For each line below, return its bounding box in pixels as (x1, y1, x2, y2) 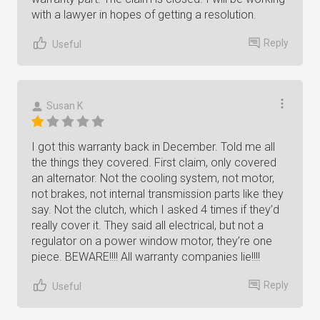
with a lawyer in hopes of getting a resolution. (31, 8, 256, 21)
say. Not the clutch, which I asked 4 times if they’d (31, 203, 279, 216)
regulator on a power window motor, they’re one (31, 234, 272, 248)
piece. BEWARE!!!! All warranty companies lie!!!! (31, 250, 260, 264)
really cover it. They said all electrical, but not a (31, 219, 264, 232)
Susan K (46, 100, 83, 111)
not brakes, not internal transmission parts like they (31, 187, 284, 201)
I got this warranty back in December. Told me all (31, 140, 275, 154)
